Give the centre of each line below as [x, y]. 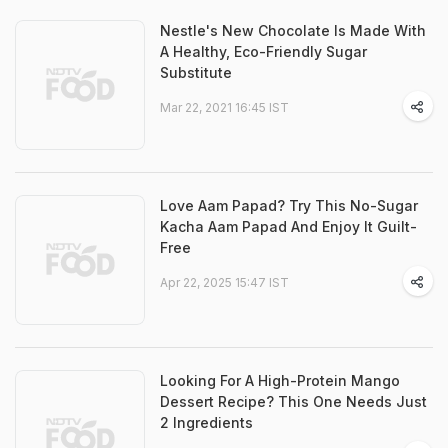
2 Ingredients [206, 422]
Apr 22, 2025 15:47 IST [224, 282]
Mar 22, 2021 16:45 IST [224, 107]
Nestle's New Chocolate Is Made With [293, 30]
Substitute [196, 72]
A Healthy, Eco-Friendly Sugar [263, 51]
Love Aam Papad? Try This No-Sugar [289, 205]
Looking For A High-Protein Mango [280, 380]
